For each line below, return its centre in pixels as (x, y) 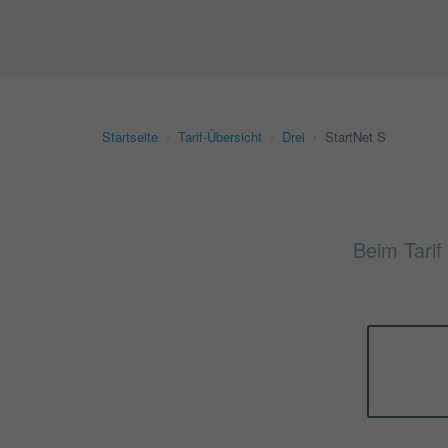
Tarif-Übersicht (220, 136)
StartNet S (355, 136)
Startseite (130, 136)
